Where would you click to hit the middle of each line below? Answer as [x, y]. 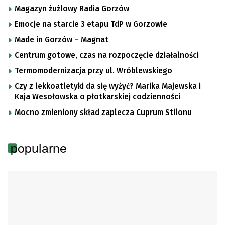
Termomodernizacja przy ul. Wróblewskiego [93, 71]
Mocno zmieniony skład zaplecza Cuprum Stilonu [103, 112]
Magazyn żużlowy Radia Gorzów [72, 8]
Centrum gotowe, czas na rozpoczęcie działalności [107, 55]
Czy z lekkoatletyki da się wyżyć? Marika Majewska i [108, 86]
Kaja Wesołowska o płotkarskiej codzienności [97, 97]
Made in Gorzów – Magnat [91, 39]
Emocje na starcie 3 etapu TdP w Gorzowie [91, 24]
